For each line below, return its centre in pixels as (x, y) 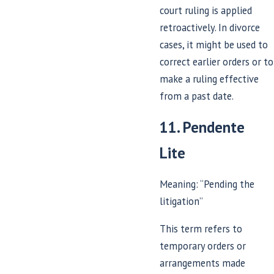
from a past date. (197, 96)
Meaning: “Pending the (207, 184)
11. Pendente (202, 128)
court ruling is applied (206, 10)
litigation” (182, 202)
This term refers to (201, 228)
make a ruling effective (209, 79)
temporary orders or (203, 246)
